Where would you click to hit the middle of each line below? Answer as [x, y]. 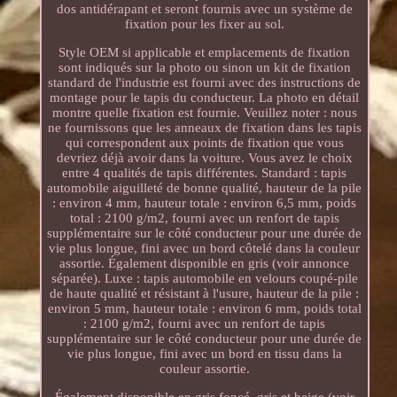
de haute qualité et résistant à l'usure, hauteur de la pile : [205, 293]
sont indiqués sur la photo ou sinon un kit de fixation [204, 67]
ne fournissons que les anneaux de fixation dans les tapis [204, 127]
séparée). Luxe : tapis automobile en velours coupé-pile [204, 278]
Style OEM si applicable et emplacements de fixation [205, 52]
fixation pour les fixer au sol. [204, 23]
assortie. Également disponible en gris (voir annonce [205, 263]
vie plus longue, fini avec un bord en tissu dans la [204, 353]
